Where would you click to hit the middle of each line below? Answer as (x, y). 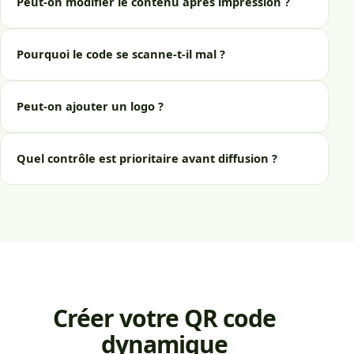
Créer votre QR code (164, 318)
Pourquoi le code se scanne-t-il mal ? (121, 54)
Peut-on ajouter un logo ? (90, 106)
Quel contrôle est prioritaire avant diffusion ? (147, 158)
